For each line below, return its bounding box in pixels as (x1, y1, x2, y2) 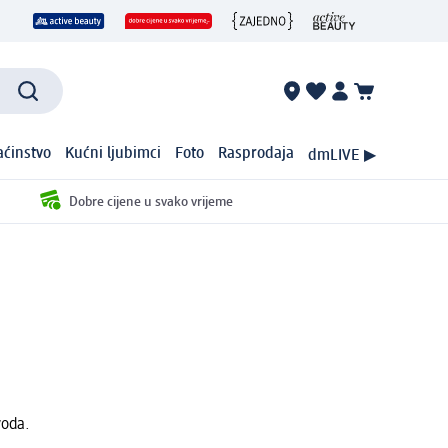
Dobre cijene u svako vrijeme (68, 194, 233, 209)
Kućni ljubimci (65, 146, 162, 163)
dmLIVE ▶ (307, 147, 376, 164)
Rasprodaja (218, 146, 295, 163)
